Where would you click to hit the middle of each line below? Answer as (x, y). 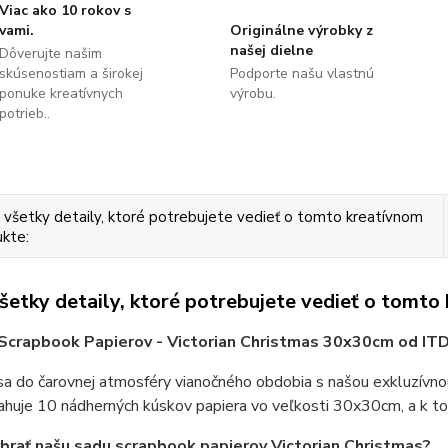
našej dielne (271, 50)
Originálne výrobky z (301, 30)
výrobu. (252, 93)
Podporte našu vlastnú (301, 73)
